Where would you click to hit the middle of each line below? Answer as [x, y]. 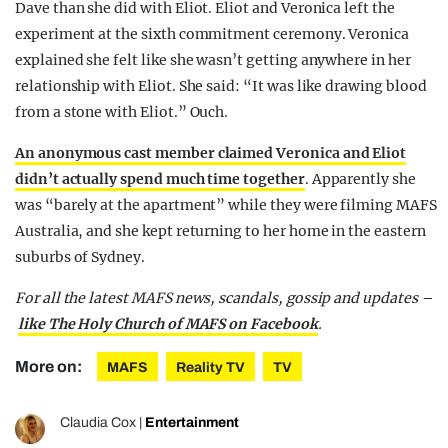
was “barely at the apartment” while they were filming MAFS [226, 205]
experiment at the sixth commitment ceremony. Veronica [212, 34]
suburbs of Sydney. [80, 257]
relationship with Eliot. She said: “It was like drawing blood [221, 86]
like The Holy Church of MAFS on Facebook [167, 324]
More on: [50, 367]
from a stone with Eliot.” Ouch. [122, 112]
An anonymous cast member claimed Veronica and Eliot [211, 153]
